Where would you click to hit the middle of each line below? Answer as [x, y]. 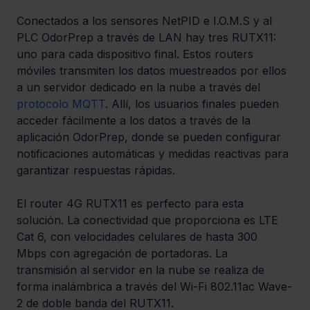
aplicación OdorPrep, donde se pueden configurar [151, 137]
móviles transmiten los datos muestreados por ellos [153, 71]
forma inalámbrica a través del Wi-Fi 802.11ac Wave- [154, 287]
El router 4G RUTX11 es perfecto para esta [132, 204]
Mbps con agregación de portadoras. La [124, 254]
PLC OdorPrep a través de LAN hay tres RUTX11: [148, 38]
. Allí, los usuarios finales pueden [194, 104]
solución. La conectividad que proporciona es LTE [149, 220]
